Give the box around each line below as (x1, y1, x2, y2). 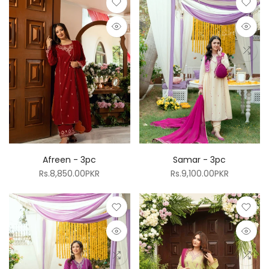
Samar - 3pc (173, 154, 226, 166)
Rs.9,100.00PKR (170, 168, 229, 180)
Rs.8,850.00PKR (39, 168, 100, 180)
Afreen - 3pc (43, 154, 97, 166)
